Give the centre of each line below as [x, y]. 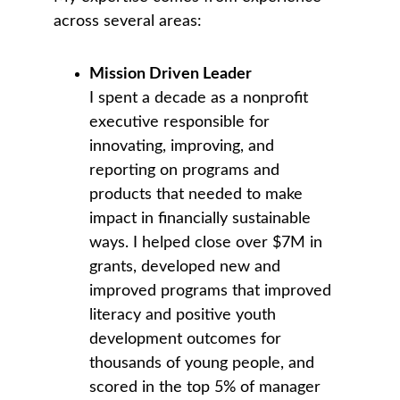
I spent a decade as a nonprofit [201, 98]
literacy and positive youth [185, 315]
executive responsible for [182, 122]
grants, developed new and [187, 267]
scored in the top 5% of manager [207, 387]
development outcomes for [187, 339]
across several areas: [128, 21]
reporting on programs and [187, 171]
